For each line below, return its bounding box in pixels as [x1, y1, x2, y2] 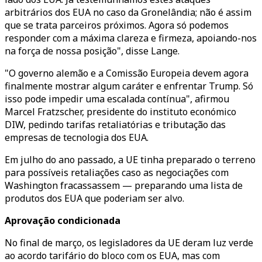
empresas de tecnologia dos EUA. [5, 131, 149, 144]
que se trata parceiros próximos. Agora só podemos [5, 19, 229, 32]
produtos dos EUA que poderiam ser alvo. [5, 192, 184, 205]
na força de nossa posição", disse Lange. [5, 44, 180, 57]
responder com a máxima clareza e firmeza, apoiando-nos [5, 32, 257, 44]
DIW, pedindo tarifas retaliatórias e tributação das [5, 118, 226, 131]
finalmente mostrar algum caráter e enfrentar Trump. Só [5, 80, 253, 92]
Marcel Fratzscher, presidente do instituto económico [5, 105, 236, 118]
